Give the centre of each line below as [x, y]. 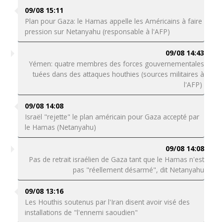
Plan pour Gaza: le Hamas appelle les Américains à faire [113, 21]
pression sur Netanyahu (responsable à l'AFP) [97, 31]
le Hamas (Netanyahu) [60, 127]
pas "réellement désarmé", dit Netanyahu [139, 170]
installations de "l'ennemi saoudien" [81, 212]
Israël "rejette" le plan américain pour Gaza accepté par [112, 117]
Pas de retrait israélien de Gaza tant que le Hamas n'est [117, 159]
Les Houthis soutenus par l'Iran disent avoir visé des [107, 202]
